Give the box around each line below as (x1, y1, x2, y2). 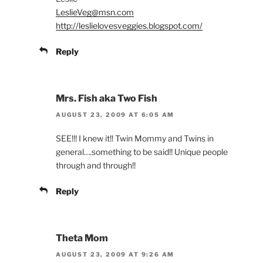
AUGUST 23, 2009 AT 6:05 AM (56, 111, 175, 119)
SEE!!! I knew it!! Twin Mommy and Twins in (56, 133, 214, 144)
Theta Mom (56, 232, 108, 244)
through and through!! (56, 160, 136, 171)
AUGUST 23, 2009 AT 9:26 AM (56, 251, 175, 258)
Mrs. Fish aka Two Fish (56, 92, 157, 104)
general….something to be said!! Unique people (56, 147, 228, 157)
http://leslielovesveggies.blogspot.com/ (56, 20, 203, 31)
